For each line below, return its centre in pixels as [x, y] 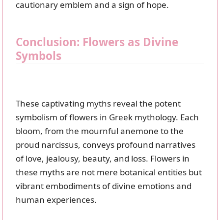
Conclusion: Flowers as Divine [97, 42]
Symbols [39, 56]
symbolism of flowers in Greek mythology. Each [107, 117]
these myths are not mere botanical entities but [109, 172]
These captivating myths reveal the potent [98, 104]
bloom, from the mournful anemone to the [100, 131]
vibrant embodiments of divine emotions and [104, 186]
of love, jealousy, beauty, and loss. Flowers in [103, 159]
